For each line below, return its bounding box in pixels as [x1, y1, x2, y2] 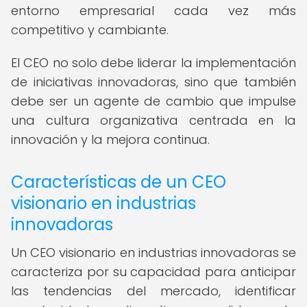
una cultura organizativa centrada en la [11, 112, 296, 129]
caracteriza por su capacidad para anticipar [11, 263, 296, 280]
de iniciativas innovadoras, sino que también [11, 73, 296, 90]
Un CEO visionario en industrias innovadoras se [11, 244, 296, 261]
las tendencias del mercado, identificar [11, 282, 296, 299]
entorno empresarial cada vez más [11, 2, 296, 19]
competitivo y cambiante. [11, 21, 169, 38]
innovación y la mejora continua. [11, 131, 210, 148]
